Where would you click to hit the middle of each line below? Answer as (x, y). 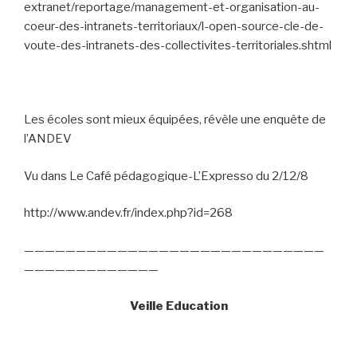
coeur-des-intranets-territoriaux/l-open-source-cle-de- (174, 26)
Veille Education (178, 306)
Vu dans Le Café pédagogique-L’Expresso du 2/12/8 (166, 176)
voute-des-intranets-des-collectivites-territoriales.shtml (178, 45)
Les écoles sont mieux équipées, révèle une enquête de (175, 120)
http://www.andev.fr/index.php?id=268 (128, 213)
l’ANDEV (48, 139)
